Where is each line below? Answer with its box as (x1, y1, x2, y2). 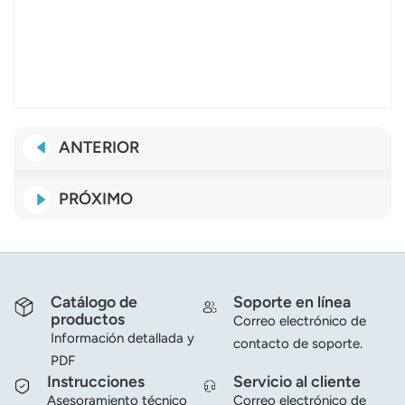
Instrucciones (46, 372, 145, 391)
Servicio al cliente (232, 372, 361, 391)
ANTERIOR (59, 137, 139, 158)
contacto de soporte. (232, 335, 363, 353)
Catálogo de (50, 292, 137, 312)
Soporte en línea (232, 292, 351, 312)
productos (50, 309, 125, 329)
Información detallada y (50, 330, 194, 347)
